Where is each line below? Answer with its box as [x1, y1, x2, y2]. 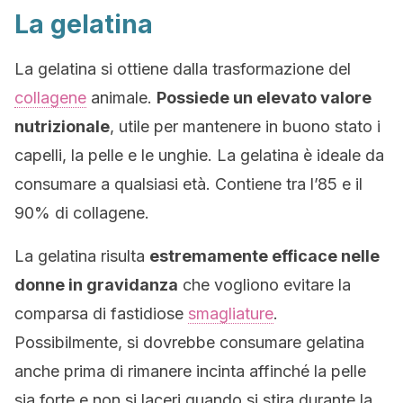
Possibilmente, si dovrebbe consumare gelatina [14, 333, 364, 352]
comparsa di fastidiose [14, 304, 188, 323]
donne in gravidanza [14, 275, 178, 294]
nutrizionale [14, 117, 110, 136]
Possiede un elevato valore [157, 88, 372, 107]
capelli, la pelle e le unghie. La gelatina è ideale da [14, 146, 384, 165]
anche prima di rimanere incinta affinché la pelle [14, 362, 366, 381]
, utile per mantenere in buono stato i [110, 117, 381, 136]
